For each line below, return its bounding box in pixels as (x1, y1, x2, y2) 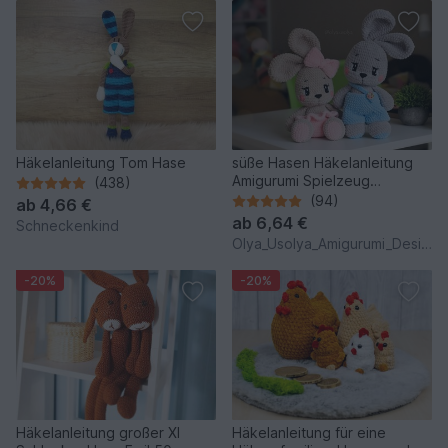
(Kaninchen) (232, 190, 312, 208)
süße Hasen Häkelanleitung (232, 154, 413, 172)
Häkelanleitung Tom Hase (16, 154, 186, 172)
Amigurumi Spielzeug (232, 172, 370, 190)
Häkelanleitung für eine (232, 424, 386, 442)
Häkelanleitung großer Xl (16, 424, 180, 442)
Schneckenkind (16, 217, 119, 235)
